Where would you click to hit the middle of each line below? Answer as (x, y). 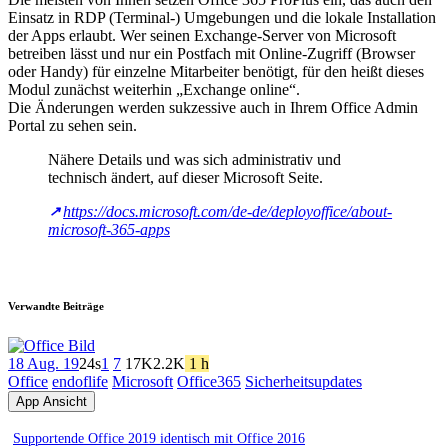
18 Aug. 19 (43, 363)
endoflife (80, 381)
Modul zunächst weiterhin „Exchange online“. (154, 89)
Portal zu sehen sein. (72, 125)
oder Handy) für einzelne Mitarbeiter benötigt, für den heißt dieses (216, 71)
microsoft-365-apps (109, 229)
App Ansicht (51, 401)
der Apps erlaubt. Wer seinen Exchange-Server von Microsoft (202, 35)
